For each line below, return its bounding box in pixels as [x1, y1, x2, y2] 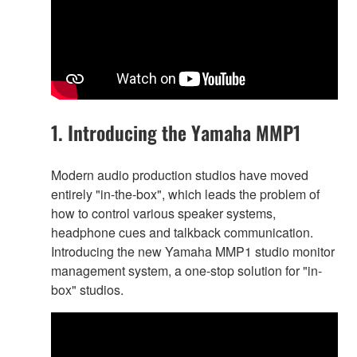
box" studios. [51, 280, 124, 300]
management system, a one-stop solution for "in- [51, 261, 322, 280]
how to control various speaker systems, [51, 204, 276, 223]
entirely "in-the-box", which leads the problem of [51, 185, 320, 204]
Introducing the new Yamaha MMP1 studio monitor [51, 242, 335, 261]
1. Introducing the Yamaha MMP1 [51, 118, 300, 147]
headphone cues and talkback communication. [51, 223, 313, 242]
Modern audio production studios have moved [51, 166, 308, 185]
